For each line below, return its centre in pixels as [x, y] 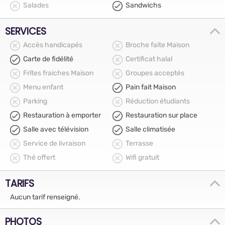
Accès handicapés [53, 45]
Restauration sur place [161, 115]
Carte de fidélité [48, 59]
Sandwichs [143, 5]
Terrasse [139, 143]
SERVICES [26, 31]
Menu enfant [43, 87]
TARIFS [20, 183]
